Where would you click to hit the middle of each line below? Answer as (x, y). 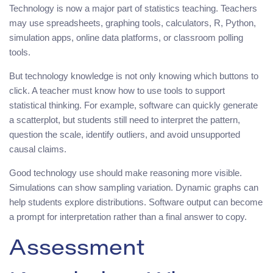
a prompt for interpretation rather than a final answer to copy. (128, 216)
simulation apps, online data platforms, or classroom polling (126, 37)
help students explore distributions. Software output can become (136, 202)
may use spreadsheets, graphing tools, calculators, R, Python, (133, 23)
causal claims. (38, 149)
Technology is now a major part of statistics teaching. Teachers (133, 8)
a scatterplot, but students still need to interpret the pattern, (125, 119)
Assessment (77, 250)
